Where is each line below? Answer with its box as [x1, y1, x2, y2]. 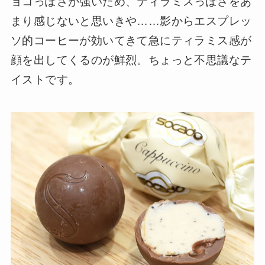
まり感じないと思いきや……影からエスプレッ [10, 15, 252, 28]
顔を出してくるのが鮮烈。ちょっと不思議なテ [10, 54, 252, 67]
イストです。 [10, 73, 80, 86]
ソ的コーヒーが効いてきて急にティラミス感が [10, 34, 252, 47]
